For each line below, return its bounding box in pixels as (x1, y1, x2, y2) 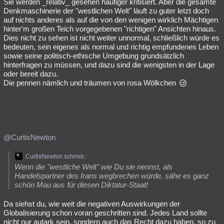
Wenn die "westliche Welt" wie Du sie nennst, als (14, 162, 172, 171)
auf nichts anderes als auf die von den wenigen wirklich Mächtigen (3, 15, 218, 24)
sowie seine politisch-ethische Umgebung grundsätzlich (3, 51, 184, 60)
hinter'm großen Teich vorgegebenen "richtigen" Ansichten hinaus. (3, 24, 216, 33)
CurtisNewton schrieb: (25, 153, 85, 160)
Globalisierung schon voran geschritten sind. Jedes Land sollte (3, 208, 207, 217)
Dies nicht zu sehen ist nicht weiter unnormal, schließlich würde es (3, 33, 219, 42)
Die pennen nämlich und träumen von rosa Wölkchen (3, 78, 178, 87)
